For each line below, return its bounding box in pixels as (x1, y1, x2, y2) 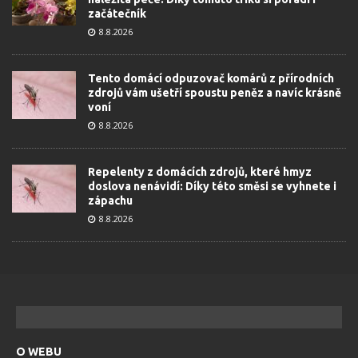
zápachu (88, 194, 133, 208)
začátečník (88, 7, 146, 21)
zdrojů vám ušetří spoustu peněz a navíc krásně (88, 86, 341, 100)
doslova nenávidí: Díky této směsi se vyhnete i (88, 180, 336, 193)
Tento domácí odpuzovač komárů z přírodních (88, 72, 334, 86)
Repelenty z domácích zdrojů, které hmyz (88, 165, 312, 179)
